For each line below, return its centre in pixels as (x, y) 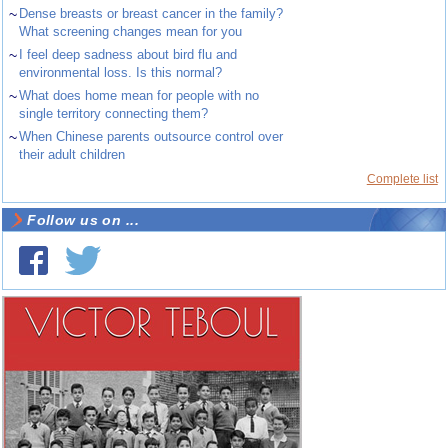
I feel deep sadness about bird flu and (128, 55)
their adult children (72, 155)
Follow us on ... (83, 220)
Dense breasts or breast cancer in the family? (151, 14)
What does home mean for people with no (139, 96)
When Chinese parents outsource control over (151, 137)
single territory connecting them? (114, 114)
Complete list (402, 179)
